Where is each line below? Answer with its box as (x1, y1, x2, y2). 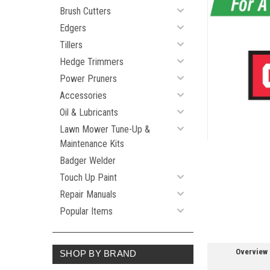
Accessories (60, 90, 107, 101)
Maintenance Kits (60, 138, 124, 149)
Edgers (60, 22, 86, 34)
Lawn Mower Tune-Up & (60, 124, 150, 135)
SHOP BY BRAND (60, 248, 137, 259)
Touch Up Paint (60, 172, 117, 183)
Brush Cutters (60, 5, 111, 17)
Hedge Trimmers (60, 56, 124, 67)
